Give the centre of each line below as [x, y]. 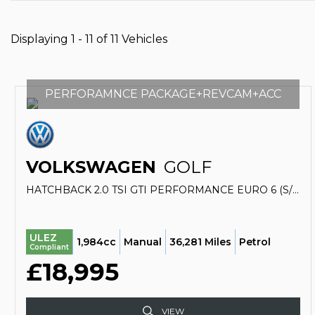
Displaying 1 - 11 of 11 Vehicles [89, 39]
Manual [143, 242]
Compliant [49, 247]
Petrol [255, 242]
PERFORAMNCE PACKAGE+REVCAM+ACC [163, 94]
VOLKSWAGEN [91, 167]
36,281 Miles [200, 242]
